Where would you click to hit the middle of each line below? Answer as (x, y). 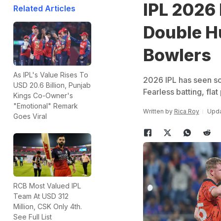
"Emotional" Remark (46, 106)
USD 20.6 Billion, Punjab (52, 85)
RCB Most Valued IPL (47, 186)
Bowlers (177, 55)
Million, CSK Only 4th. (48, 207)
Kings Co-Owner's (43, 95)
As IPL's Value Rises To (51, 74)
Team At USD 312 (41, 196)
